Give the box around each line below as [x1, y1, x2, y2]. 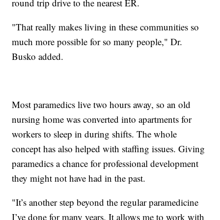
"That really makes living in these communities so [12, 20, 199, 33]
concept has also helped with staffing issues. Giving [12, 142, 205, 155]
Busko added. [12, 50, 64, 62]
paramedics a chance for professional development [12, 157, 199, 169]
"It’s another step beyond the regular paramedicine [12, 195, 199, 208]
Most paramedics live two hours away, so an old [12, 98, 191, 110]
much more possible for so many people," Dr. [12, 35, 183, 48]
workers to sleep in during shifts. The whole [12, 127, 177, 140]
